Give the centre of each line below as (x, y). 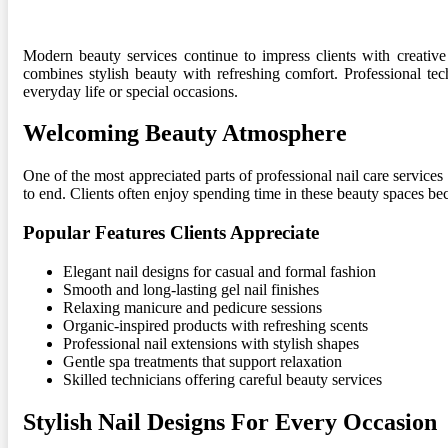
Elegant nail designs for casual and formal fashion (219, 271)
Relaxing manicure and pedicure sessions (192, 307)
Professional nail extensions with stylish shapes (211, 343)
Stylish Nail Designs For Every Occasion (230, 421)
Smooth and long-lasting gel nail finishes (191, 289)
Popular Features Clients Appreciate (171, 233)
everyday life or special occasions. (130, 91)
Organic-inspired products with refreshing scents (215, 325)
